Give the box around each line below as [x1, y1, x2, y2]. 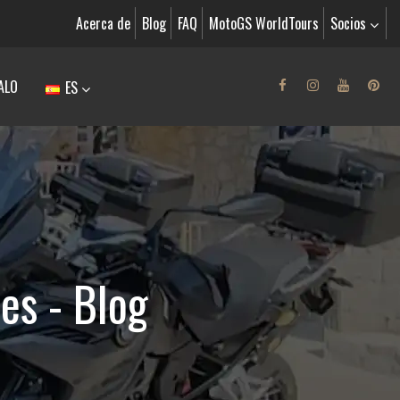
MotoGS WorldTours [209, 12, 319, 34]
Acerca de [76, 12, 130, 34]
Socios [330, 12, 370, 34]
